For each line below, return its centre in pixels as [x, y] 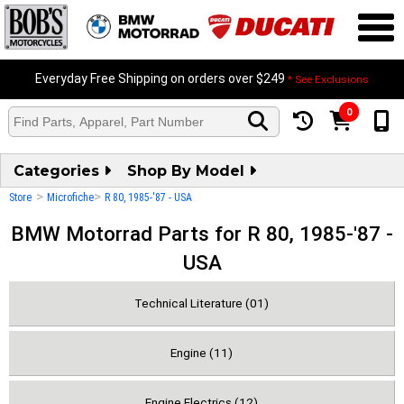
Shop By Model [188, 171]
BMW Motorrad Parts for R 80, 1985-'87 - [202, 234]
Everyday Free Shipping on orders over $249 [161, 78]
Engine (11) [202, 353]
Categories [59, 171]
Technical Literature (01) [202, 303]
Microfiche [70, 197]
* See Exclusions [328, 79]
